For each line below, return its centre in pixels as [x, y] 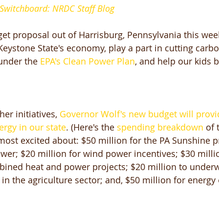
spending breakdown [160, 127]
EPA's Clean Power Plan [86, 61]
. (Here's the [91, 127]
